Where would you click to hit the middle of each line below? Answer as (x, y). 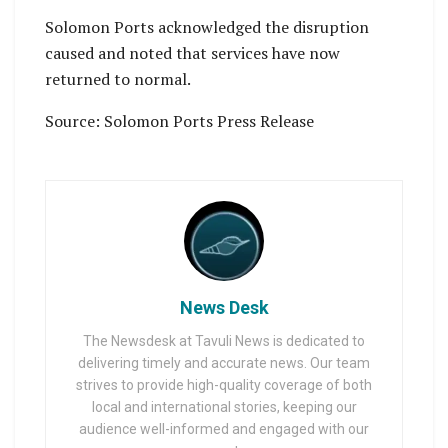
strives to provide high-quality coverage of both (224, 384)
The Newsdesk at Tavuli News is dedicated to (224, 340)
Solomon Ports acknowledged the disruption (207, 26)
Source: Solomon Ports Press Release (179, 120)
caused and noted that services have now (192, 52)
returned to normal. (118, 78)
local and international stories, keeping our (224, 406)
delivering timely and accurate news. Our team (224, 362)
